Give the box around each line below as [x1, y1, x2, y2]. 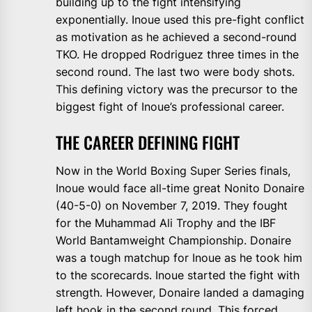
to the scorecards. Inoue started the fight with [56, 268, 299, 283]
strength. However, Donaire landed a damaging [56, 286, 304, 300]
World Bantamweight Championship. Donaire [56, 233, 291, 248]
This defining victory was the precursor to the [56, 82, 297, 97]
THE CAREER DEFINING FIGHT [56, 130, 240, 155]
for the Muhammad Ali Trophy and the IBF [56, 216, 276, 231]
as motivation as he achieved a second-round [56, 30, 297, 45]
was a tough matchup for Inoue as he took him [56, 251, 302, 265]
